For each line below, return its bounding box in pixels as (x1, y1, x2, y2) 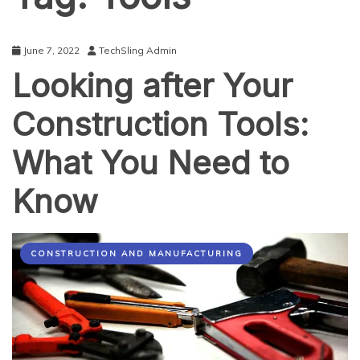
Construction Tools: (12, 104, 309, 144)
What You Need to (12, 143, 289, 182)
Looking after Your (12, 66, 292, 105)
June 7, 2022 (23, 44, 80, 56)
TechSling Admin (99, 44, 177, 56)
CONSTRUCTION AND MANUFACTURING (31, 248, 243, 259)
